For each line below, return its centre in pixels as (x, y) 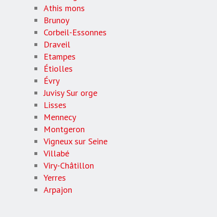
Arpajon (58, 190)
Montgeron (64, 129)
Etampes (60, 56)
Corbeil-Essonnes (75, 32)
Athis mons (64, 8)
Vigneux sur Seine (76, 141)
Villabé (56, 153)
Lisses (55, 105)
